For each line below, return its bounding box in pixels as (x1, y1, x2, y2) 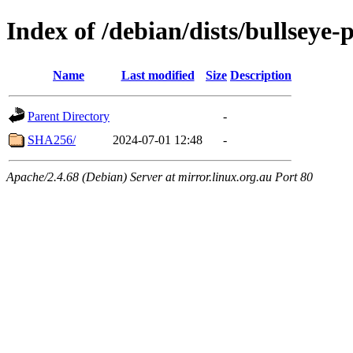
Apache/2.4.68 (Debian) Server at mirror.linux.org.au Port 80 (6, 169, 313, 184)
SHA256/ (28, 132, 76, 147)
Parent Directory (28, 109, 110, 123)
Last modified (121, 68, 195, 82)
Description (230, 68, 292, 82)
